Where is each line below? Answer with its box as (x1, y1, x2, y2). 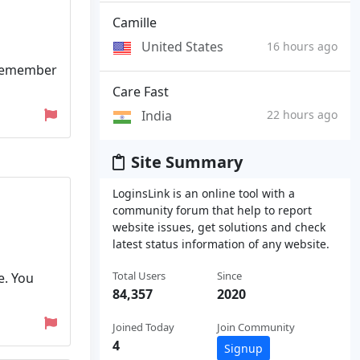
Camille (112, 14, 157, 32)
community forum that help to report (112, 202, 312, 218)
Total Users (112, 268, 166, 283)
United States (141, 38, 223, 56)
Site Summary (131, 150, 243, 173)
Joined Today (112, 319, 174, 334)
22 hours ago (267, 107, 337, 123)
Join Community (217, 319, 295, 334)
